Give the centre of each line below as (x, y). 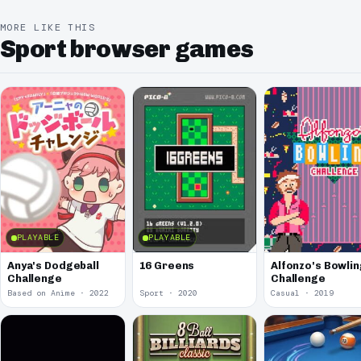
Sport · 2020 (168, 293)
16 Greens (167, 266)
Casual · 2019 (302, 293)
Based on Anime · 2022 (58, 293)
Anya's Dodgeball (53, 266)
